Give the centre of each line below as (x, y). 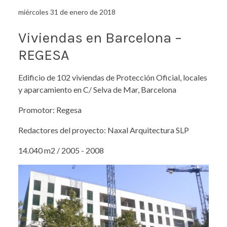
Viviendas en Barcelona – (100, 38)
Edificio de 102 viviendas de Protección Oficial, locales (113, 77)
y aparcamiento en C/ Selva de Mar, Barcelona (97, 89)
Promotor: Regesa (50, 109)
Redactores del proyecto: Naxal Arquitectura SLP (104, 130)
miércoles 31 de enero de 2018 (67, 12)
